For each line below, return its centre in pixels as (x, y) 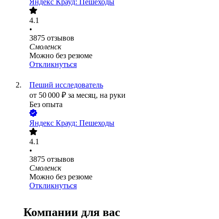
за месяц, (84, 95)
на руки (113, 95)
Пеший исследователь (66, 85)
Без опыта (46, 105)
